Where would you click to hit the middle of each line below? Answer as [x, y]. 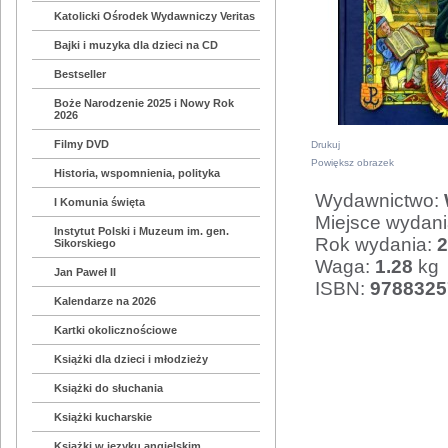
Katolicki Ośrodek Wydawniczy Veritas [155, 16]
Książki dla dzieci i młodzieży [131, 359]
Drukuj [325, 145]
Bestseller [80, 74]
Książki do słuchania [109, 388]
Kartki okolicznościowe [116, 330]
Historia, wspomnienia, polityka [137, 173]
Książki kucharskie [103, 417]
